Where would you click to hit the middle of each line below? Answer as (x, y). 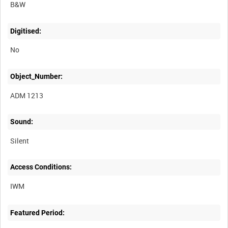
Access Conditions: (41, 167)
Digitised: (26, 31)
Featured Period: (38, 212)
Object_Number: (37, 76)
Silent (20, 140)
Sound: (22, 122)
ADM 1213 (27, 95)
